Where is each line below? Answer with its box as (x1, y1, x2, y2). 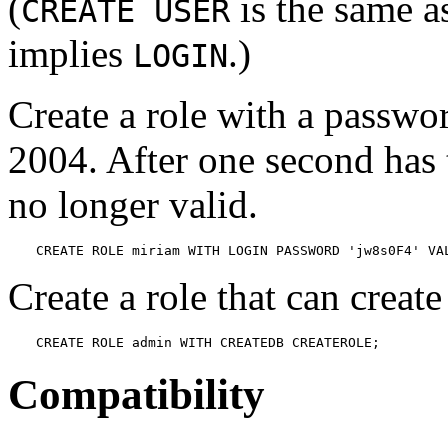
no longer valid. (8, 182, 258, 226)
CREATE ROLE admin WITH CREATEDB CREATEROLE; (36, 334, 380, 350)
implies (8, 31, 133, 75)
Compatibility (8, 370, 265, 418)
